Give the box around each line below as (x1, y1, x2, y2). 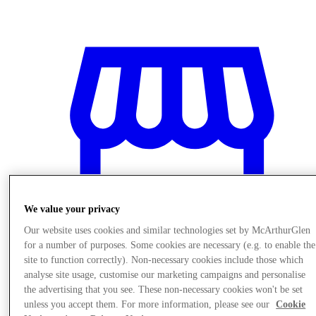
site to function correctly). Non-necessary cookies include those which (24, 255, 304, 266)
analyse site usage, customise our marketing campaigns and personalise (24, 269, 306, 281)
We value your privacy (24, 204, 121, 215)
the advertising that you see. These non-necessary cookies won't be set (24, 284, 303, 296)
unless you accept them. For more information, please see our (24, 299, 273, 310)
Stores (34, 277, 61, 290)
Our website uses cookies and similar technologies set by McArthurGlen (24, 225, 311, 236)
